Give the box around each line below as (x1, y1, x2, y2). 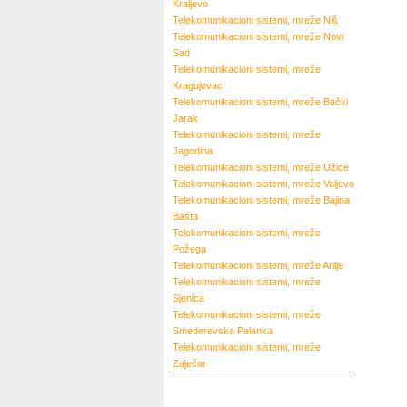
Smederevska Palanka (173, 325, 273, 336)
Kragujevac (173, 80, 223, 91)
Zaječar (173, 358, 206, 369)
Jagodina (173, 145, 213, 156)
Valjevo (323, 178, 354, 189)
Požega (173, 243, 206, 254)
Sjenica (173, 293, 204, 303)
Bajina (323, 194, 350, 205)
